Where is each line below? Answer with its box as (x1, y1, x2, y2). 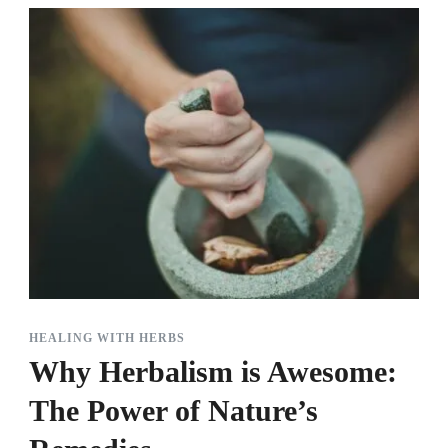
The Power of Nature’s (29, 394, 318, 428)
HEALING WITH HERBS (29, 331, 185, 346)
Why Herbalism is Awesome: (29, 355, 397, 389)
